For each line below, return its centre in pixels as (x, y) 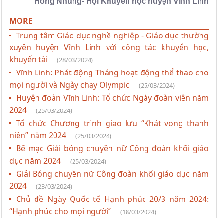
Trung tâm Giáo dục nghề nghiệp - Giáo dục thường (112, 36)
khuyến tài (29, 60)
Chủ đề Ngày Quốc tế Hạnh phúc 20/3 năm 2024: (112, 199)
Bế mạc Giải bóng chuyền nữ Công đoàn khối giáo (112, 149)
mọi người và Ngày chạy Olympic (70, 85)
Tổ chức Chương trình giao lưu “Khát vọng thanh (112, 123)
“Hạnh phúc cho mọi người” (61, 211)
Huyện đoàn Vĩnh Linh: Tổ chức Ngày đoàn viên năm (112, 98)
